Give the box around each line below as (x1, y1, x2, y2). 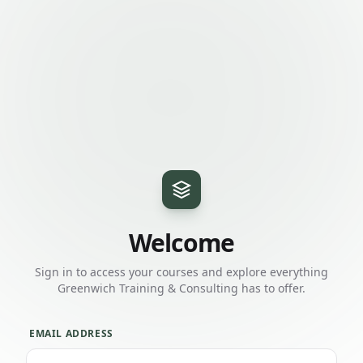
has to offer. (238, 280, 305, 296)
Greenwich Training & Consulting (58, 280, 238, 296)
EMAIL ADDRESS (29, 327, 113, 340)
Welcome (128, 226, 235, 259)
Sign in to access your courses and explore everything (35, 264, 328, 280)
